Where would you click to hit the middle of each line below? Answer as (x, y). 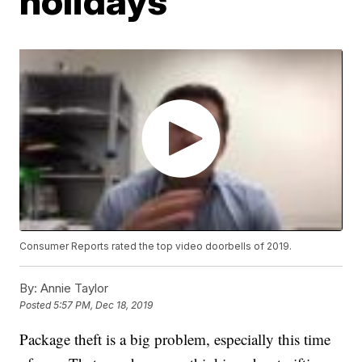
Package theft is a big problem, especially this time (175, 339)
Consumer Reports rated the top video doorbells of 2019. (156, 246)
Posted (37, 305)
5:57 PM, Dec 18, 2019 (103, 305)
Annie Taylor (73, 288)
